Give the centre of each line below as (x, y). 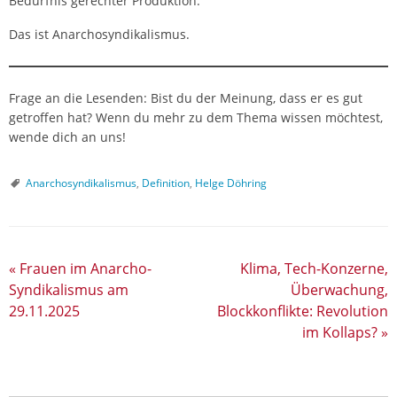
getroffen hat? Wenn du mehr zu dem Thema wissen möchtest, (196, 118)
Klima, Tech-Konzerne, (314, 269)
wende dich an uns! (67, 137)
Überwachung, (339, 290)
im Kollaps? (342, 333)
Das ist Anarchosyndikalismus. (99, 35)
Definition (166, 183)
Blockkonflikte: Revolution (303, 311)
